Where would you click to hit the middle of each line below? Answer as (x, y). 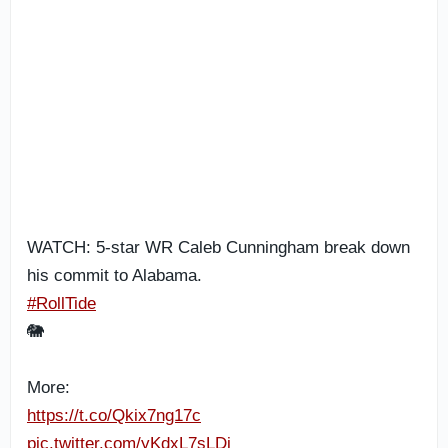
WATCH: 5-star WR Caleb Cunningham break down (218, 247)
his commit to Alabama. (114, 275)
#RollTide (61, 303)
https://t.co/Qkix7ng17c (114, 415)
